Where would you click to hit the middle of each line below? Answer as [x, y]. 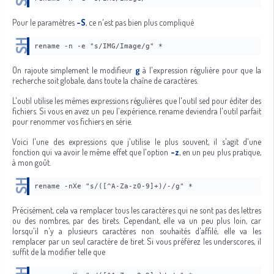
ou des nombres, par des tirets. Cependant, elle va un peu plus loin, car [137, 220]
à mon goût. [31, 162]
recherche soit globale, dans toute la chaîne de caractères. [105, 80]
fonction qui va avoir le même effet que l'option [91, 152]
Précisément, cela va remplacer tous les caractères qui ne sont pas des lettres [137, 210]
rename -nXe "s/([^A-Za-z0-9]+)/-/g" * [113, 186]
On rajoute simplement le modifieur [74, 70]
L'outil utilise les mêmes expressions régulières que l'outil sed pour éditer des [137, 101]
